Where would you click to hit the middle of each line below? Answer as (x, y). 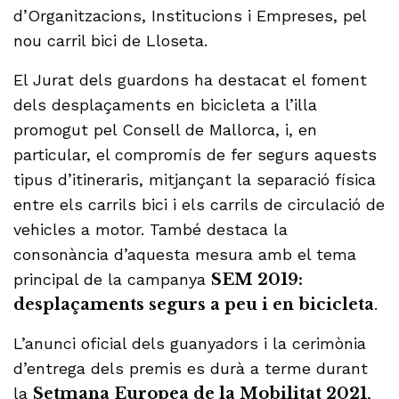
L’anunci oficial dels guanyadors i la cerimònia (190, 344)
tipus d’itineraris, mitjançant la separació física (195, 180)
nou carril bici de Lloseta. (111, 41)
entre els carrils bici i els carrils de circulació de (199, 205)
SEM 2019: (257, 280)
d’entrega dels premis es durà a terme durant (191, 369)
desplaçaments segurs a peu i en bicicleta (194, 305)
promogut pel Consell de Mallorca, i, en (166, 130)
